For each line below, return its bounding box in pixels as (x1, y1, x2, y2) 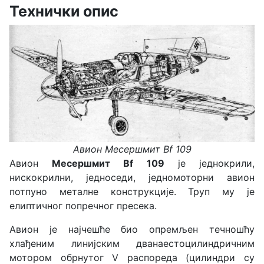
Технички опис (9, 2, 118, 20)
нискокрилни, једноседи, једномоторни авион (9, 171, 255, 183)
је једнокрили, (164, 157, 255, 169)
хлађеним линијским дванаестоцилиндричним (9, 237, 255, 249)
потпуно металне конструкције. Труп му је (9, 185, 255, 197)
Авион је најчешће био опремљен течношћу (9, 223, 255, 235)
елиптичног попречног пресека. (9, 199, 157, 212)
